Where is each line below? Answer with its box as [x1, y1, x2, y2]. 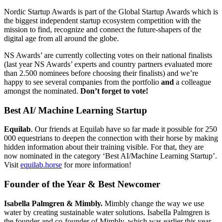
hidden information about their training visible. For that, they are [4, 143, 204, 152]
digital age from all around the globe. [4, 34, 119, 43]
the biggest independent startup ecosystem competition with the [4, 16, 201, 25]
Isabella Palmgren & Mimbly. [4, 199, 105, 208]
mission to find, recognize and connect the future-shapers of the [4, 25, 201, 34]
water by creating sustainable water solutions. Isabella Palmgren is [4, 208, 210, 217]
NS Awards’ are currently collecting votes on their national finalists [4, 51, 212, 59]
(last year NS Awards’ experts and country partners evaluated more [4, 59, 212, 68]
